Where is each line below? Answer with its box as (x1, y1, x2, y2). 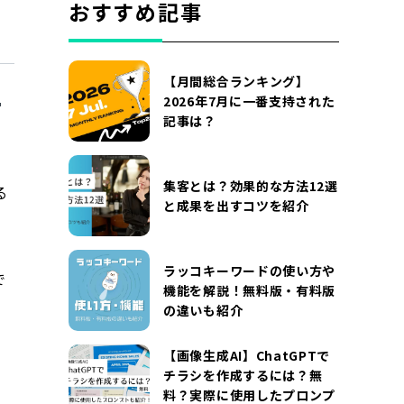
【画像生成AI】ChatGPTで (163, 346, 331, 364)
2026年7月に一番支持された (163, 92, 335, 110)
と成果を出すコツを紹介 (163, 197, 309, 215)
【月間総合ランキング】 (163, 72, 309, 90)
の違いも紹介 (163, 301, 243, 319)
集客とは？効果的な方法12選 (163, 177, 338, 195)
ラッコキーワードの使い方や (163, 262, 336, 280)
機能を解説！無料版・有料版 (163, 281, 336, 299)
